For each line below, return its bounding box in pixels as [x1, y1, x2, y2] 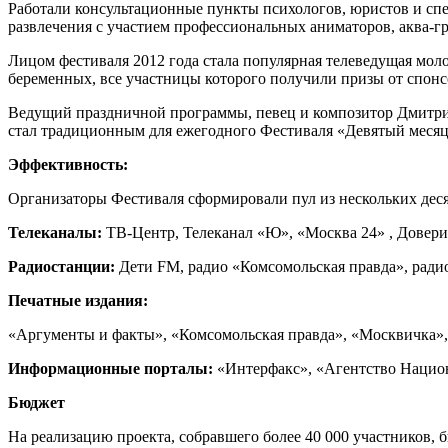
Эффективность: [8, 156, 128, 174]
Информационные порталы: [8, 360, 217, 378]
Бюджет [8, 394, 65, 412]
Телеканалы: [8, 224, 106, 242]
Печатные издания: [8, 292, 148, 310]
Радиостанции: [8, 258, 119, 276]
